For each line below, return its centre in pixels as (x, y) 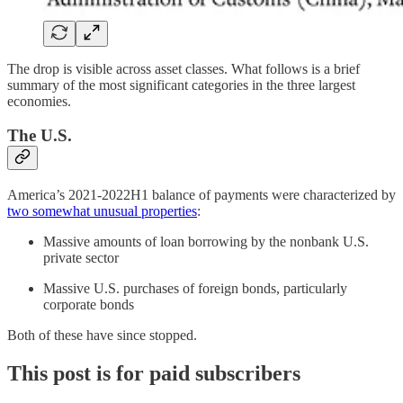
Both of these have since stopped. (102, 335)
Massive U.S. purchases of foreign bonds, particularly (195, 288)
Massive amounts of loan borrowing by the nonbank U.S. (206, 241)
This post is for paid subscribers (154, 373)
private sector (81, 257)
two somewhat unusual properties (102, 210)
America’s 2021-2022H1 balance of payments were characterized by (201, 194)
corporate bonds (89, 304)
